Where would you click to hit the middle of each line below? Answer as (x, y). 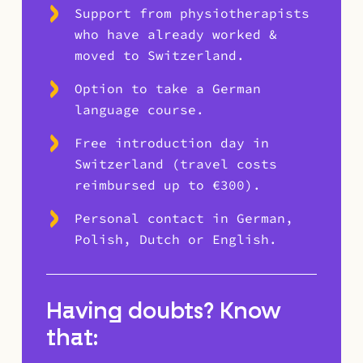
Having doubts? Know (164, 312)
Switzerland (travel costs (176, 164)
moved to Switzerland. (160, 55)
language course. (139, 109)
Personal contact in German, (184, 218)
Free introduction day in (172, 143)
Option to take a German (168, 88)
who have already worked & (176, 34)
